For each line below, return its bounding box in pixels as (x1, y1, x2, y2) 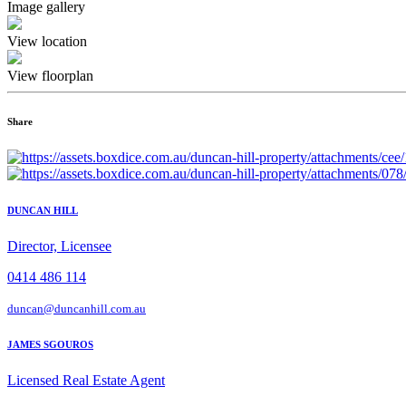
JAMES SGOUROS (7, 338, 93, 350)
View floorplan (7, 67, 93, 83)
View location (7, 33, 87, 49)
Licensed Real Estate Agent (7, 372, 165, 388)
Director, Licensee (7, 237, 111, 254)
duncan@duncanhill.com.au (7, 301, 146, 315)
